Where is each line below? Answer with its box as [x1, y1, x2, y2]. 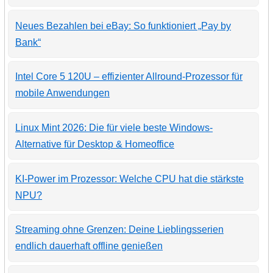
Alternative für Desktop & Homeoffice [15, 138, 175, 149]
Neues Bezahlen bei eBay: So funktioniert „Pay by [15, 20, 232, 31]
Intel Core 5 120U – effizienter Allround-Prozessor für [15, 71, 243, 82]
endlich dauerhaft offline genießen [15, 241, 163, 252]
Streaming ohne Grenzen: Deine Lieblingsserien [15, 224, 224, 235]
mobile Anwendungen [15, 88, 110, 99]
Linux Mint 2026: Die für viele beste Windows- [15, 122, 213, 133]
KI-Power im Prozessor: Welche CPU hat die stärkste [15, 173, 244, 184]
